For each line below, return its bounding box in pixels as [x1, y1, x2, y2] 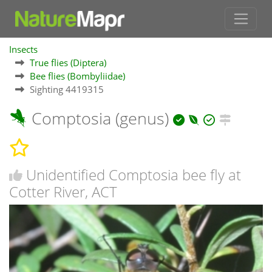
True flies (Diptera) [30, 56, 106, 69]
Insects [9, 43, 38, 56]
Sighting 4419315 [30, 83, 104, 96]
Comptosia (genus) [27, 107, 173, 130]
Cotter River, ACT [9, 181, 117, 202]
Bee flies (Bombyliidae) [30, 70, 125, 83]
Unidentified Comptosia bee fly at [26, 164, 241, 185]
